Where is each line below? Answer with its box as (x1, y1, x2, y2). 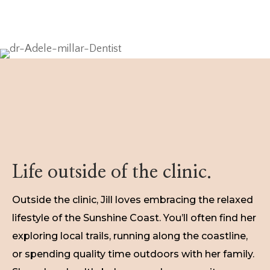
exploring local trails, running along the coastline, (12, 230, 248, 242)
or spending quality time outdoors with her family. (12, 248, 254, 260)
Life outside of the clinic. (12, 163, 212, 181)
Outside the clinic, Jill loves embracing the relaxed (12, 194, 253, 206)
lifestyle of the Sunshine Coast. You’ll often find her (12, 212, 256, 224)
